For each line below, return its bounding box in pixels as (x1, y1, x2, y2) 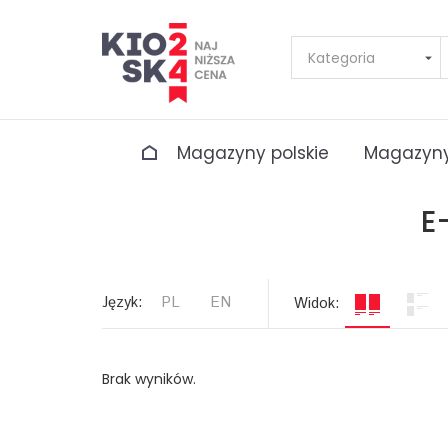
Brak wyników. (102, 369, 196, 389)
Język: (102, 292, 143, 313)
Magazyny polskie (177, 141, 329, 165)
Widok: (294, 293, 340, 315)
